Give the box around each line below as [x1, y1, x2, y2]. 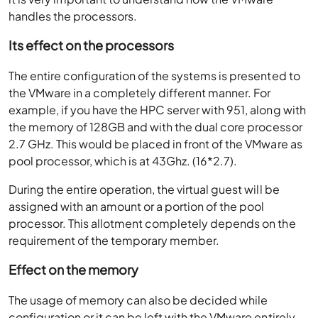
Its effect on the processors [9, 37, 175, 53]
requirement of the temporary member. [9, 233, 220, 248]
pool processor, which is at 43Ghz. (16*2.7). [9, 153, 238, 168]
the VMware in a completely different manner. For [9, 85, 271, 100]
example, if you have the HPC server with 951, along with [9, 102, 306, 117]
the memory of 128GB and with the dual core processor [9, 119, 302, 134]
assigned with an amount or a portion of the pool [9, 199, 265, 214]
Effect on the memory [9, 261, 139, 278]
